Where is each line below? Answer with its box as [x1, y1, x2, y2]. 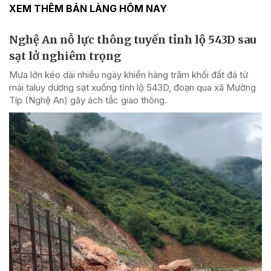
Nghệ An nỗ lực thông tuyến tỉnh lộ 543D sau [9, 33, 256, 47]
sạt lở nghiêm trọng [9, 49, 121, 64]
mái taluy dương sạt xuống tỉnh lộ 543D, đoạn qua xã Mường [9, 82, 256, 94]
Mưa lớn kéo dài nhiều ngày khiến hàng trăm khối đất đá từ [9, 69, 248, 81]
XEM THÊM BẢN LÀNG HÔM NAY [9, 2, 167, 15]
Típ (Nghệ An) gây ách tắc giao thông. [9, 94, 167, 106]
